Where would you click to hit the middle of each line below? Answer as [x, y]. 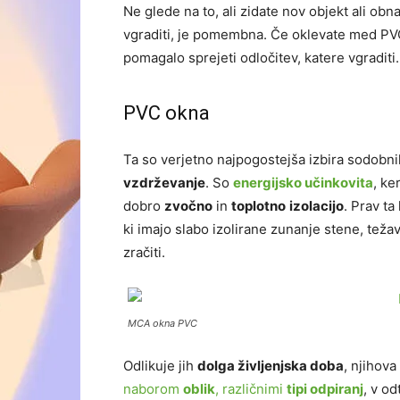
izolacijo [317, 206]
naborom [153, 389]
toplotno [258, 206]
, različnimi [251, 389]
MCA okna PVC [162, 323]
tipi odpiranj [325, 389]
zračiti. [144, 252]
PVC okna [167, 113]
